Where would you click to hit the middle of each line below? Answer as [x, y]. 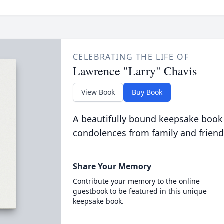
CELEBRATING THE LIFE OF [131, 57]
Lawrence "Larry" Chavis [135, 71]
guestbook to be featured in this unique [140, 191]
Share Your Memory [112, 166]
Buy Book [147, 92]
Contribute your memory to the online [136, 181]
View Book [98, 92]
